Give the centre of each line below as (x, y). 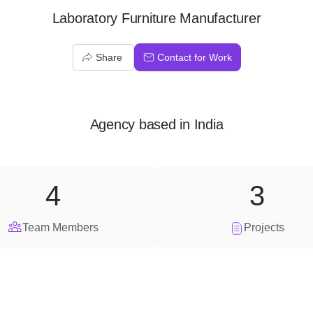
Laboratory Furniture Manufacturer (156, 18)
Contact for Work (194, 57)
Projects (264, 227)
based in (165, 124)
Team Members (60, 227)
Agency (112, 124)
